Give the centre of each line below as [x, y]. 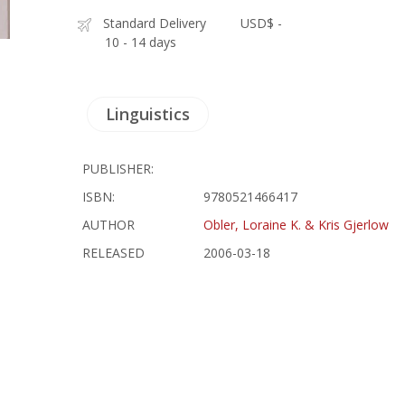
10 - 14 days [141, 42]
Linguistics [148, 114]
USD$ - [262, 23]
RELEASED [114, 253]
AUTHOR [109, 225]
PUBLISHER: [118, 169]
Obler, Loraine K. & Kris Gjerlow [297, 225]
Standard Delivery [155, 23]
